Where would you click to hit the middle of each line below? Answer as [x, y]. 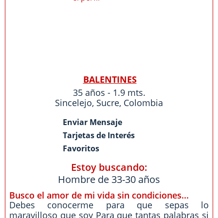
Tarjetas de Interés [99, 135]
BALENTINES [110, 79]
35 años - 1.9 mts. [109, 92]
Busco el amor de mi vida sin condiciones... [99, 195]
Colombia [143, 103]
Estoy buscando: [109, 167]
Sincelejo [73, 103]
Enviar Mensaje [92, 122]
